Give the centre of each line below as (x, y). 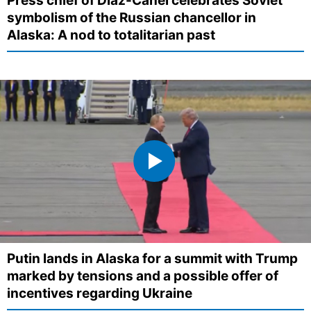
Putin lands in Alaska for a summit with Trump (152, 259)
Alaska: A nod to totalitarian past (111, 35)
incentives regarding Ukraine (100, 294)
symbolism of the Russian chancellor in (132, 17)
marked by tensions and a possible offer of (143, 276)
